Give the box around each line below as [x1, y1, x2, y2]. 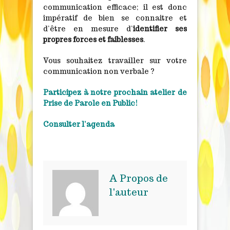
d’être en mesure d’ [43, 24, 133, 33]
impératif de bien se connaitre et [43, 13, 187, 23]
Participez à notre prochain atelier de [43, 87, 187, 97]
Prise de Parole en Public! [43, 98, 138, 108]
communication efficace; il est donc [43, 2, 187, 12]
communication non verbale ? [43, 66, 155, 76]
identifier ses [133, 24, 187, 33]
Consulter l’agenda [43, 119, 114, 129]
